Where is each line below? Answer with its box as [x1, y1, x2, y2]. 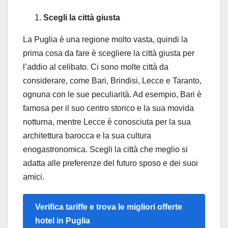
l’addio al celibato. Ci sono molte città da [23, 63, 168, 72]
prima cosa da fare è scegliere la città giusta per [23, 49, 194, 58]
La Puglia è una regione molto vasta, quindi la [23, 35, 188, 44]
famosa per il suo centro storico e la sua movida [23, 104, 194, 113]
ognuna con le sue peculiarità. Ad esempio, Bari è [23, 90, 202, 99]
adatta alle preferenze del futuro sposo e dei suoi [23, 159, 198, 168]
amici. [23, 173, 44, 182]
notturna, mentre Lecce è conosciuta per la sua [23, 118, 191, 127]
